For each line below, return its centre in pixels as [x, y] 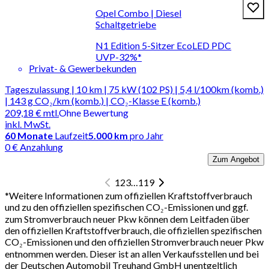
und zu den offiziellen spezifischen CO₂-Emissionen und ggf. [126, 207]
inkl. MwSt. [28, 124]
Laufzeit [71, 135]
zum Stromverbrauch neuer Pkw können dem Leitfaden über [127, 219]
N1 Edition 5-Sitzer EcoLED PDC [164, 45]
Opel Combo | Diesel [139, 13]
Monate [35, 135]
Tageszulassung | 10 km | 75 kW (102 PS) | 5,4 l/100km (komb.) [134, 89]
